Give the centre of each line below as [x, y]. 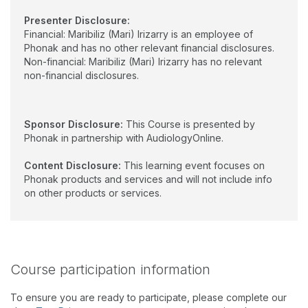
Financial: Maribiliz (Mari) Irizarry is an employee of [139, 34]
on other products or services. [93, 193]
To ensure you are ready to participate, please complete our [148, 297]
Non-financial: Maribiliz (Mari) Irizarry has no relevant [143, 62]
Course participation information [110, 269]
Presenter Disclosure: [77, 20]
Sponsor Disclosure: [74, 124]
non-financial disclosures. [83, 75]
